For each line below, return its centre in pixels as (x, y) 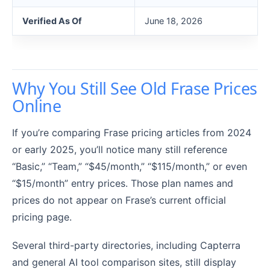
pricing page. (42, 217)
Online (37, 106)
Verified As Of (52, 21)
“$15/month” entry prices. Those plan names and (123, 184)
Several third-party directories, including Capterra (126, 246)
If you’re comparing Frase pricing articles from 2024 (132, 133)
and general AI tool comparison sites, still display (124, 262)
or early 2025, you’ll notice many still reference (120, 150)
